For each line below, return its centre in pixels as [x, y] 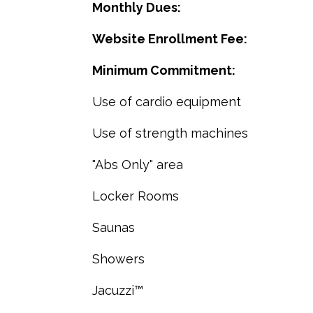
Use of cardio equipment [167, 102]
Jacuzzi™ [118, 290]
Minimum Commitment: [164, 70]
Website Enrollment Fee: [170, 39]
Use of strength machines [170, 133]
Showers [118, 259]
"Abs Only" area [138, 165]
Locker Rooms [136, 196]
